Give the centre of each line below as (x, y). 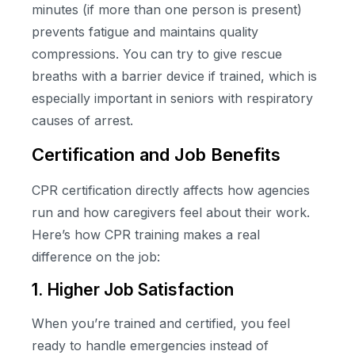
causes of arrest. (82, 120)
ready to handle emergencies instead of (150, 345)
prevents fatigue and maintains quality (145, 31)
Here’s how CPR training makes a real (146, 235)
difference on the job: (96, 257)
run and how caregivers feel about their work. (171, 213)
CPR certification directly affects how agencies (171, 191)
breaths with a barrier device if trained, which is (174, 76)
